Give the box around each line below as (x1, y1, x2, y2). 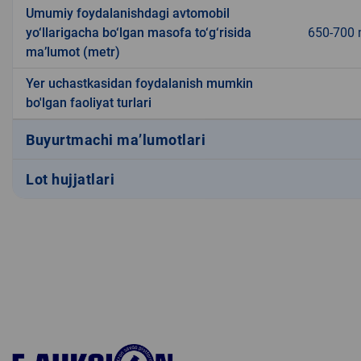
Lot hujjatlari (26, 170, 114, 188)
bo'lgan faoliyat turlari (26, 95, 151, 111)
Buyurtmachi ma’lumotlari (26, 131, 205, 148)
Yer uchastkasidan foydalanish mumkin (26, 76, 253, 92)
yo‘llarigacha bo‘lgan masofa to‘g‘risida (26, 25, 251, 41)
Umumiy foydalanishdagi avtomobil (26, 6, 230, 22)
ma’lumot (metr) (26, 44, 120, 60)
